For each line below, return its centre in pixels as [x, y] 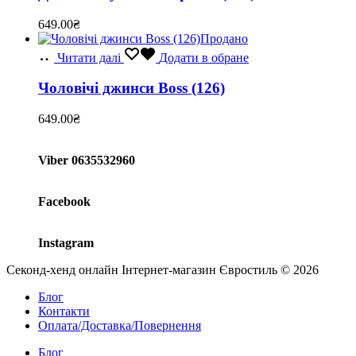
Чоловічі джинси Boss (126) [132, 88]
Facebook [64, 202]
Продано [224, 38]
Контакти [64, 311]
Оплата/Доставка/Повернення [120, 326]
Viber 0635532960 [87, 161]
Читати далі [89, 57]
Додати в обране [204, 57]
